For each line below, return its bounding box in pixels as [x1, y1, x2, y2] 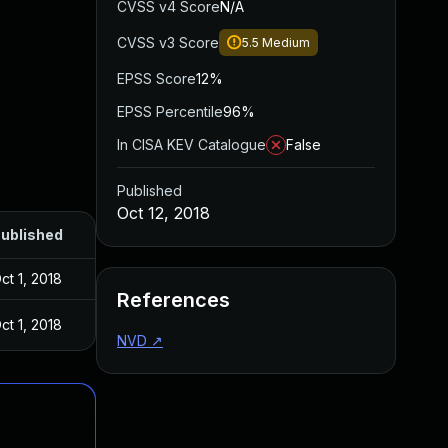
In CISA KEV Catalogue [117, 136, 266, 153]
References [117, 288, 230, 312]
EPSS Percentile [117, 103, 223, 120]
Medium [262, 35, 310, 50]
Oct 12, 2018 [117, 203, 210, 223]
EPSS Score [117, 70, 196, 87]
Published [117, 182, 182, 199]
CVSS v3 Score [117, 34, 219, 51]
